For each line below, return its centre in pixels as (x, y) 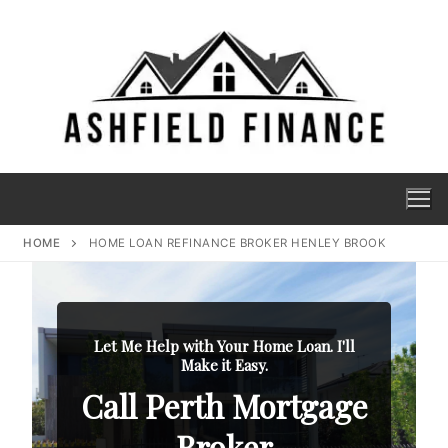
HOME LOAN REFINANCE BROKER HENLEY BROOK (239, 242)
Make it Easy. (224, 364)
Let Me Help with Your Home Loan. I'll (224, 345)
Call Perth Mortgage (224, 405)
